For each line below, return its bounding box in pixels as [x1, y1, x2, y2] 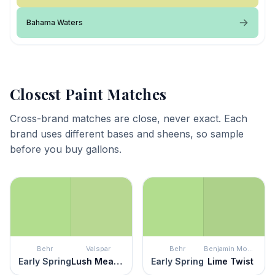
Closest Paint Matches [10, 84, 167, 104]
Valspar [85, 244, 110, 253]
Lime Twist [207, 256, 254, 266]
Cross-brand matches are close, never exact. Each [10, 112, 247, 125]
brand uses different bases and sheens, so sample [10, 128, 244, 140]
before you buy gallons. [10, 143, 122, 155]
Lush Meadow [114, 256, 122, 266]
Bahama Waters [26, 18, 83, 27]
